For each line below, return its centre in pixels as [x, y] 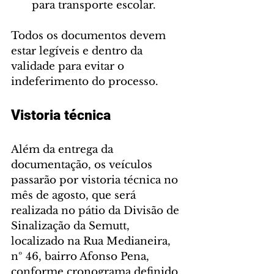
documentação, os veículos [83, 165]
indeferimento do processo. [85, 81]
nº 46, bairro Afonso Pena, [82, 256]
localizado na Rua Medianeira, [92, 241]
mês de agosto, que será [75, 195]
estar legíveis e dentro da [78, 51]
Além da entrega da [64, 149]
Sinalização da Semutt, [72, 226]
